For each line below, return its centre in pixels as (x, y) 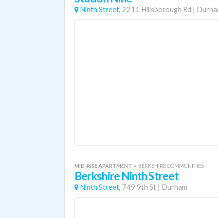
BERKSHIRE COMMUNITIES (171, 166)
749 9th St (139, 187)
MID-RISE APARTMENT (104, 166)
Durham (174, 187)
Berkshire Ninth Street (127, 176)
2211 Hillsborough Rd (157, 9)
